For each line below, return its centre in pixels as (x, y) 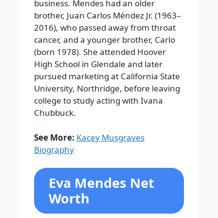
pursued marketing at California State (107, 76)
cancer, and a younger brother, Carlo (105, 40)
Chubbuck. (55, 113)
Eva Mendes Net (101, 183)
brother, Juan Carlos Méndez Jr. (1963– (108, 16)
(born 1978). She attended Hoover (100, 52)
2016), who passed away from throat (105, 28)
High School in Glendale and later (98, 64)
